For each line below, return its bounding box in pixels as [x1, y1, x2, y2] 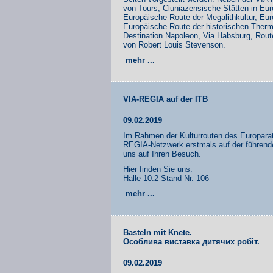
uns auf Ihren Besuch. [123, 149, 201, 158]
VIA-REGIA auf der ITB [123, 94, 208, 104]
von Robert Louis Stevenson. [123, 40, 225, 49]
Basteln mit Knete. [123, 227, 192, 237]
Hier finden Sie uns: [123, 164, 193, 174]
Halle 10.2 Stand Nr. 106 [123, 173, 209, 183]
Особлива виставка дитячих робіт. [123, 236, 260, 246]
